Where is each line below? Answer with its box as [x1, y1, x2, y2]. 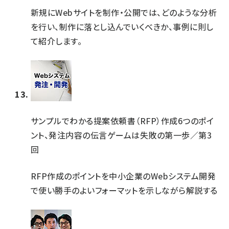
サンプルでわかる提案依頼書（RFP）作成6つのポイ [31, 114, 214, 127]
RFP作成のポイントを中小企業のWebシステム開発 [31, 170, 216, 182]
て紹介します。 [31, 35, 82, 47]
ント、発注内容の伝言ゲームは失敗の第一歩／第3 [31, 129, 212, 141]
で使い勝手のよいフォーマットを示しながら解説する [31, 184, 218, 196]
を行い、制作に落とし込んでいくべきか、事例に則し [31, 20, 214, 33]
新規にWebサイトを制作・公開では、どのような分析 [31, 6, 217, 18]
